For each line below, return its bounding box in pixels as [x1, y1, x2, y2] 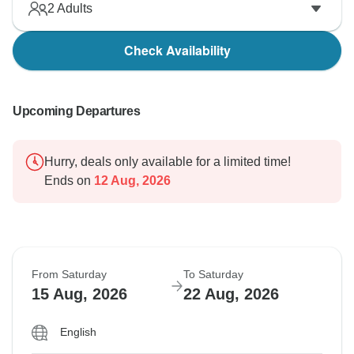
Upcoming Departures [13, 104, 141, 119]
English [60, 326, 96, 339]
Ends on [44, 174, 91, 188]
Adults [55, 2, 92, 16]
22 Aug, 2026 [183, 285, 279, 303]
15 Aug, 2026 [32, 285, 127, 303]
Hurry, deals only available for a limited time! [44, 155, 291, 169]
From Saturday [32, 268, 107, 281]
